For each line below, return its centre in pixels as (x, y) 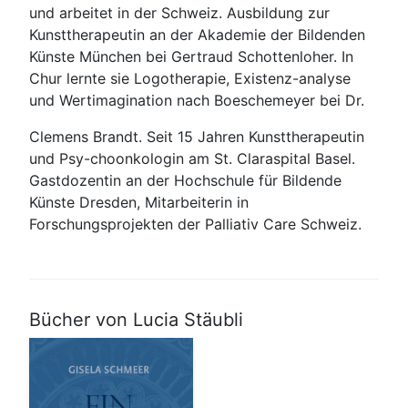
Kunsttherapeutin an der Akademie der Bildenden (197, 35)
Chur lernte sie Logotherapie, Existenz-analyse (190, 78)
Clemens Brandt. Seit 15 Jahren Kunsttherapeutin (197, 137)
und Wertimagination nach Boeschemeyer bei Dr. (197, 100)
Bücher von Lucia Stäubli (136, 320)
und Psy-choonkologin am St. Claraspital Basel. (192, 158)
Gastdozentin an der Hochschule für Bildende (185, 180)
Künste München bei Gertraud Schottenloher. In (191, 56)
